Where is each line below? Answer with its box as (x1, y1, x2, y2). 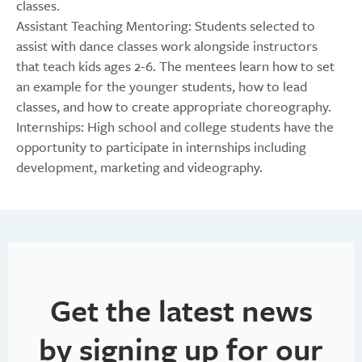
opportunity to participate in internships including (16, 137, 306, 158)
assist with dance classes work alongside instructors (16, 36, 318, 57)
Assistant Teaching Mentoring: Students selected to (16, 15, 315, 36)
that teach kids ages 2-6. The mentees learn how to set (16, 56, 335, 77)
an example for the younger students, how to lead (16, 76, 307, 97)
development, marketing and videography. (16, 157, 263, 178)
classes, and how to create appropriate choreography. (16, 96, 331, 117)
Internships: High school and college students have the (16, 116, 334, 137)
